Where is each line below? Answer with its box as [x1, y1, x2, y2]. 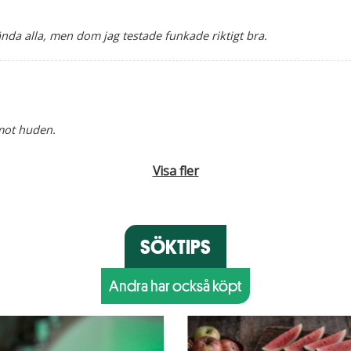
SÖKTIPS [140, 233, 211, 259]
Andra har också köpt [109, 275, 242, 296]
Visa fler [152, 161, 199, 179]
